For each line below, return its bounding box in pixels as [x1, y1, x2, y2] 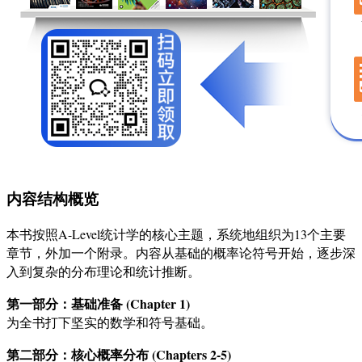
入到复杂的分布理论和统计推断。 [6, 263, 200, 280]
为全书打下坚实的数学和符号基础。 [6, 314, 213, 331]
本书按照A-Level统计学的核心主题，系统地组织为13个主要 [6, 225, 346, 243]
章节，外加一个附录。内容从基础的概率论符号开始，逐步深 [6, 244, 356, 262]
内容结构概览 [6, 187, 99, 210]
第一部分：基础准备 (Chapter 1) [6, 294, 190, 314]
